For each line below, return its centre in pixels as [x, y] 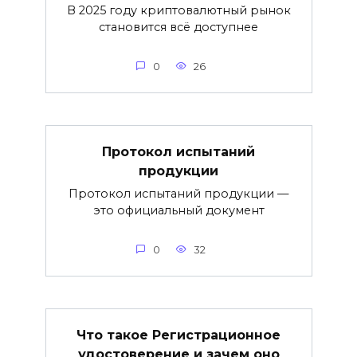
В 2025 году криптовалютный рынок [178, 10]
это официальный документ [178, 210]
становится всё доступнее [178, 27]
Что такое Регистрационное [178, 335]
